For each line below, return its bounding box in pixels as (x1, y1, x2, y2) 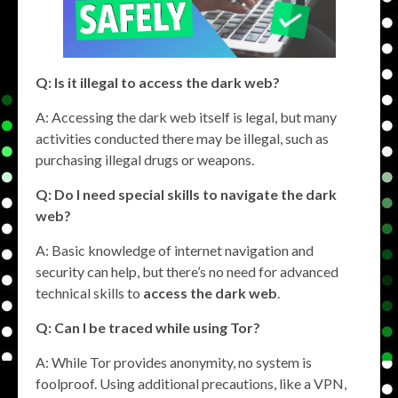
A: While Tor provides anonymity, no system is (36, 354, 312, 371)
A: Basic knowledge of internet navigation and (36, 242, 314, 259)
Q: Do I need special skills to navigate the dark (36, 186, 337, 203)
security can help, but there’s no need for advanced (36, 263, 338, 281)
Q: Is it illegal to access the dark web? (36, 74, 280, 92)
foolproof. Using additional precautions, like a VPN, (36, 375, 346, 393)
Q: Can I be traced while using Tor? (36, 319, 260, 337)
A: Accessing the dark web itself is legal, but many (36, 108, 337, 126)
